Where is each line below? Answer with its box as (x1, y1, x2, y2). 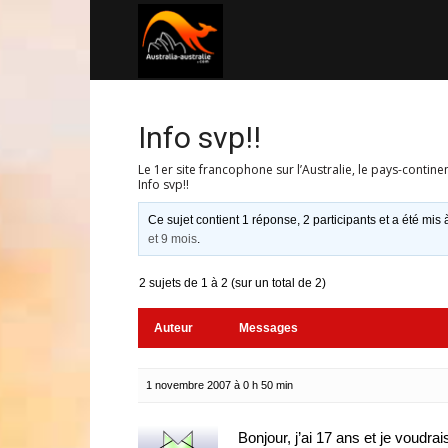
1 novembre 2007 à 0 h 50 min (146, 379, 293, 391)
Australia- (221, 29, 283, 48)
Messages (239, 321, 298, 335)
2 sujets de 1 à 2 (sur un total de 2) (139, 276, 326, 290)
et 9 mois (148, 232, 198, 246)
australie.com (221, 109, 309, 128)
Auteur (154, 321, 193, 335)
